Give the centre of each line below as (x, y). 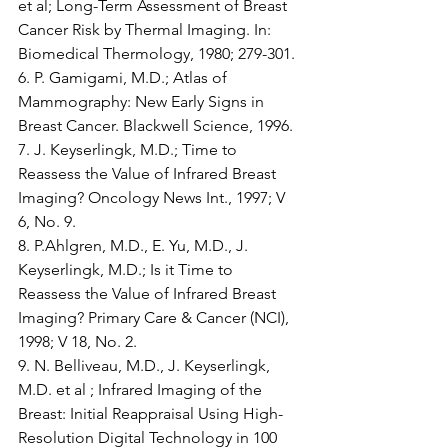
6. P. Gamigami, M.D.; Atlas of (124, 77)
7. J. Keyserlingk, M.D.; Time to (129, 149)
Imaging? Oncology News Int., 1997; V (153, 197)
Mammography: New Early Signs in (143, 101)
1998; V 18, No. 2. (77, 341)
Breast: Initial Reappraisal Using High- (150, 413)
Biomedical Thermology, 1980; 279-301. (156, 53)
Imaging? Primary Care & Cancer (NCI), (155, 317)
